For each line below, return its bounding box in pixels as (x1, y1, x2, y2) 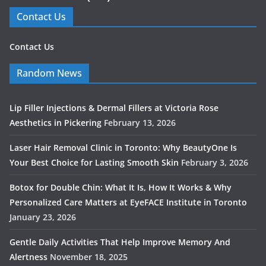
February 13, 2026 (104, 117, 176, 129)
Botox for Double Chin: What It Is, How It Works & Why (9, 182, 232, 194)
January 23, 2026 (9, 211, 76, 223)
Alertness (9, 251, 47, 263)
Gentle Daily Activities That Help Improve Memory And (9, 236, 230, 248)
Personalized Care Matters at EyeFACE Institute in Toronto (9, 197, 247, 208)
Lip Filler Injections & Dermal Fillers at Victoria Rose (9, 102, 218, 114)
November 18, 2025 (50, 251, 128, 263)
